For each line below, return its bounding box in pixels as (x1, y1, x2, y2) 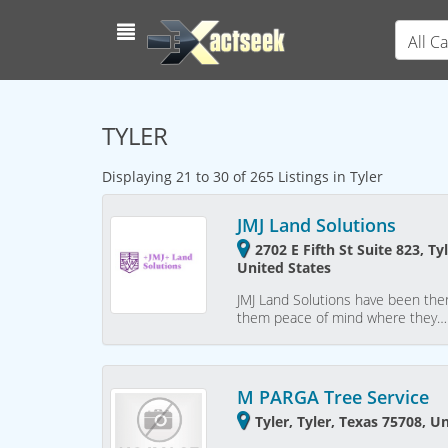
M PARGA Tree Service (237, 384, 430, 409)
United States (237, 258, 332, 278)
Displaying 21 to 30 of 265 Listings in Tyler (102, 166, 383, 186)
